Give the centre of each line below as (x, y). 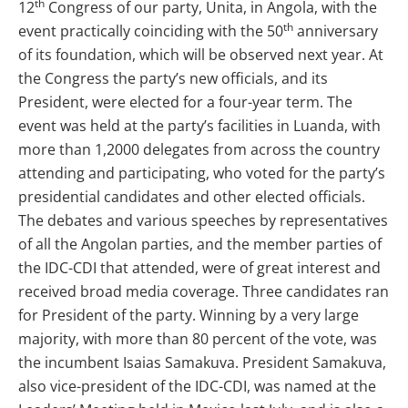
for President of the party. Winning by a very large (189, 316)
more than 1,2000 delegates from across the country (199, 150)
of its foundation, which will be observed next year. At (201, 55)
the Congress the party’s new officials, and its (173, 79)
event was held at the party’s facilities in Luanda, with (199, 126)
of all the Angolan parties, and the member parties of (200, 245)
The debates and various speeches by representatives (203, 221)
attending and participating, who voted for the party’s (202, 173)
